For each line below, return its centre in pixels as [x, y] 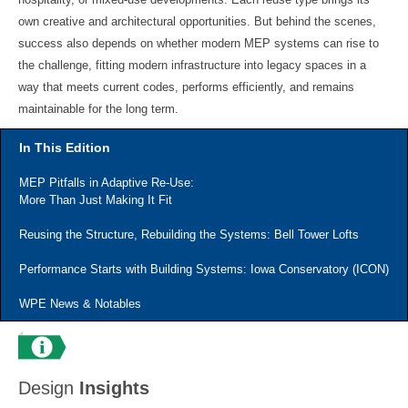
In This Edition [65, 148]
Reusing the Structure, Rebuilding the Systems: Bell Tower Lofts [189, 235]
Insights [114, 388]
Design [49, 388]
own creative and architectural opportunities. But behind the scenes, [197, 21]
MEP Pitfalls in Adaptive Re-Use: [107, 183]
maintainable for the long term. [98, 109]
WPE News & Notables [80, 304]
